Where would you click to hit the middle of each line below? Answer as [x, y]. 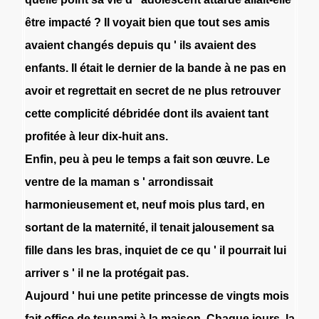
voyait [129, 22]
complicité [82, 113]
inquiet [143, 250]
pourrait [249, 250]
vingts [243, 296]
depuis [135, 45]
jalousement [225, 227]
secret [152, 90]
